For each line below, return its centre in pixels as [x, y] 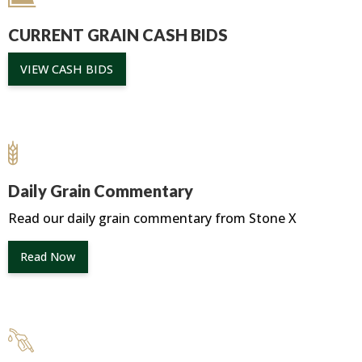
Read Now [48, 257]
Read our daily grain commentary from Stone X [152, 218]
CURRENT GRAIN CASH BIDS [118, 35]
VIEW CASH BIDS [67, 69]
